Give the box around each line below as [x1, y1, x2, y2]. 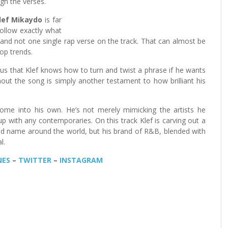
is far [42, 14, 62, 24]
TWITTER [18, 155, 51, 165]
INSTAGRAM [59, 155, 103, 165]
